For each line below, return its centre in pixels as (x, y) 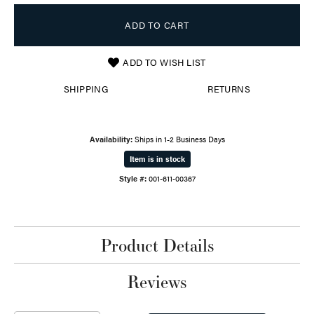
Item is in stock (157, 159)
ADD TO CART (157, 26)
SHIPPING (86, 89)
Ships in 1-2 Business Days (179, 139)
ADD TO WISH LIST (164, 63)
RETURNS (229, 89)
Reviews (157, 282)
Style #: (132, 179)
